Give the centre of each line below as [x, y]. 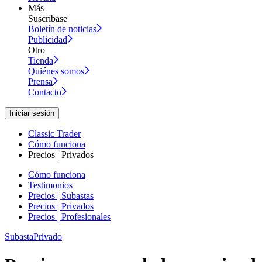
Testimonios [50, 185]
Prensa [40, 81]
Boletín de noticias [62, 29]
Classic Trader [54, 133]
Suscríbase [48, 18]
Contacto [45, 92]
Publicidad [48, 39]
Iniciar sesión [32, 113]
